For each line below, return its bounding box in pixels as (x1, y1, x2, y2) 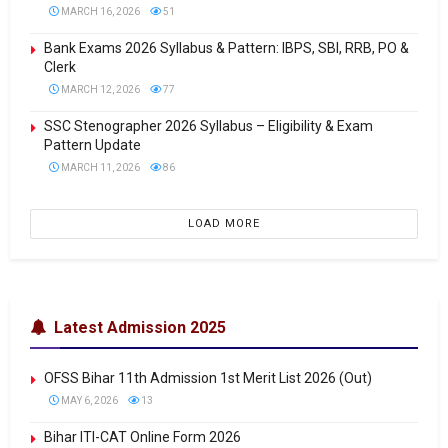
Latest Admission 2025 (54, 318, 226, 337)
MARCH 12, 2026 (59, 84, 140, 95)
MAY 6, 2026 (59, 395, 118, 406)
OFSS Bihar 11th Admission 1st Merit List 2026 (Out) (44, 370, 372, 386)
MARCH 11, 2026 (59, 162, 140, 173)
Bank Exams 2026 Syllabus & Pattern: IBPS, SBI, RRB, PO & (44, 40, 409, 56)
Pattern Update (44, 137, 141, 153)
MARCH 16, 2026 (59, 6, 140, 17)
